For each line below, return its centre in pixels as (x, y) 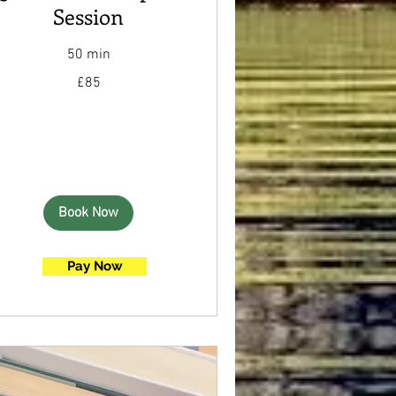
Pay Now (95, 266)
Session (89, 16)
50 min (88, 55)
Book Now (89, 213)
